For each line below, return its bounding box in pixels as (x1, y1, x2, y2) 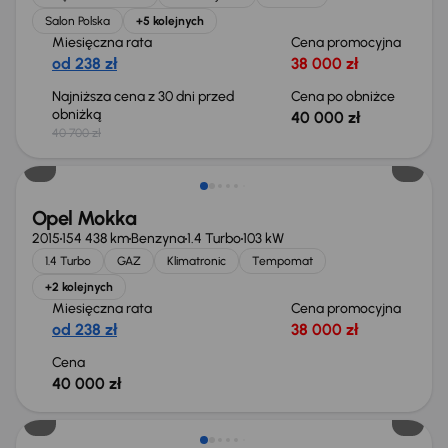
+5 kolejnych (136, 14, 204, 28)
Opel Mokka (32, 206, 136, 230)
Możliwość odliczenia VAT (53, 387, 216, 404)
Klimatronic (167, 254, 226, 268)
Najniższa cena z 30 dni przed (52, 88, 234, 105)
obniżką (52, 106, 104, 123)
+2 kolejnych (45, 280, 113, 294)
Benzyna (131, 230, 185, 247)
